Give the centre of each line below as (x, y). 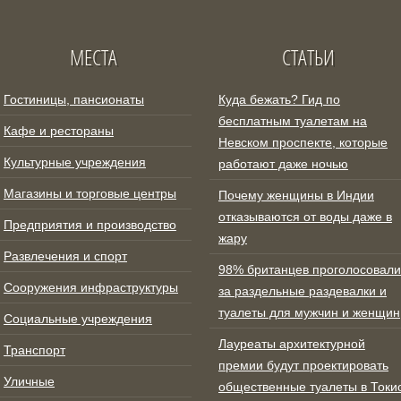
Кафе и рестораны (59, 131)
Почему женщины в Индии (296, 195)
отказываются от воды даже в (305, 217)
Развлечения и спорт (65, 256)
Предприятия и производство (90, 225)
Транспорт (34, 350)
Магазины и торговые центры (90, 193)
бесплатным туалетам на (293, 121)
